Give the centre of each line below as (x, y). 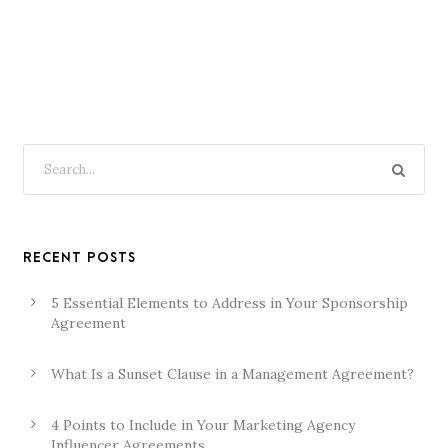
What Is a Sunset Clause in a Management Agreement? (232, 374)
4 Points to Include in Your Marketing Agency (203, 425)
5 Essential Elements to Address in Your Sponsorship (229, 303)
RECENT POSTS (79, 257)
